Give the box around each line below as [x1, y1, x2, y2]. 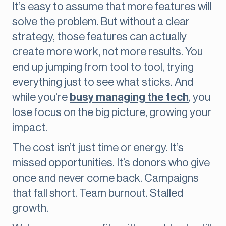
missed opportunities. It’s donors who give [12, 157, 210, 169]
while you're [12, 92, 70, 103]
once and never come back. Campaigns [12, 173, 199, 184]
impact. [12, 122, 47, 134]
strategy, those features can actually [12, 31, 187, 43]
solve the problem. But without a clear [12, 16, 190, 28]
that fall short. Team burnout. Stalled [12, 188, 183, 199]
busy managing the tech [70, 92, 189, 103]
